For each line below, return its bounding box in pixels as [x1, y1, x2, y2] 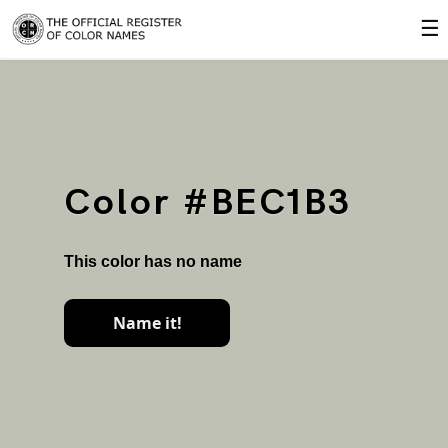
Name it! [112, 312, 182, 334]
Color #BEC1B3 [64, 182, 352, 225]
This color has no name [64, 253, 242, 270]
